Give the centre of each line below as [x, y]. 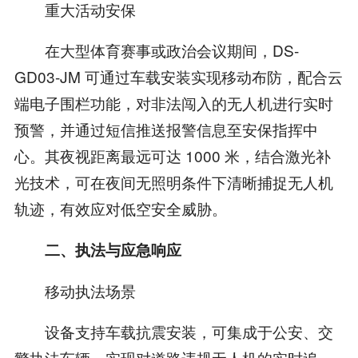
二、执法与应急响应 [113, 250]
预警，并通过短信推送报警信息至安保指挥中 [166, 129]
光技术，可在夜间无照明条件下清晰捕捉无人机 [173, 182]
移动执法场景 [75, 290]
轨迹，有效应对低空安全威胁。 [120, 209]
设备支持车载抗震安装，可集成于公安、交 [173, 331]
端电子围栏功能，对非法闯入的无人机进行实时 [173, 103]
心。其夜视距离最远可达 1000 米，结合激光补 [172, 156]
